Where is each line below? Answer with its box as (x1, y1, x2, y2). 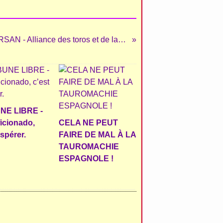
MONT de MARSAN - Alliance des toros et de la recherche (118, 35, 126, 44)
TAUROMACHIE (58, 142, 119, 151)
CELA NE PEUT (58, 118, 118, 127)
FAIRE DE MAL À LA (58, 130, 136, 139)
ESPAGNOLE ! (58, 154, 113, 163)
